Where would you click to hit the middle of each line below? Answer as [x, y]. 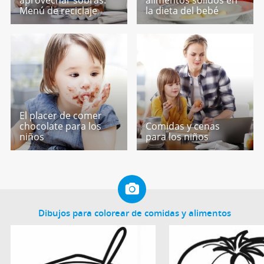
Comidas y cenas [183, 126]
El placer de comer [60, 115]
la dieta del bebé [182, 10]
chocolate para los [60, 126]
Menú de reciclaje [58, 10]
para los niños [177, 136]
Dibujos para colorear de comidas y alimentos [134, 213]
